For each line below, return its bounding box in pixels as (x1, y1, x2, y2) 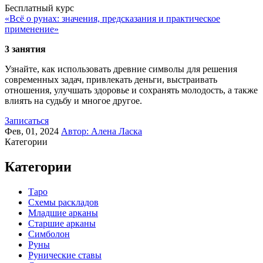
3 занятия (5, 44, 46, 55)
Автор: (61, 126, 91, 137)
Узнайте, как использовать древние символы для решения (5, 64, 237, 75)
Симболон (28, 228, 70, 239)
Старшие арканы (28, 218, 96, 228)
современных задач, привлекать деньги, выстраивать (5, 75, 217, 85)
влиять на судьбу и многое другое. (5, 96, 142, 106)
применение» (5, 24, 59, 35)
